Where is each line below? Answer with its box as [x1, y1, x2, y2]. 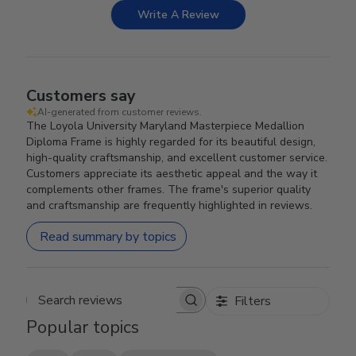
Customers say [26, 85, 137, 106]
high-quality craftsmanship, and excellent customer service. [26, 150, 328, 165]
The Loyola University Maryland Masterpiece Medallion [26, 118, 305, 133]
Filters [234, 292, 271, 310]
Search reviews [114, 299, 199, 316]
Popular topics [26, 315, 140, 339]
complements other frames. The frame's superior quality [26, 182, 311, 197]
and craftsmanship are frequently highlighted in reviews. [26, 198, 313, 213]
